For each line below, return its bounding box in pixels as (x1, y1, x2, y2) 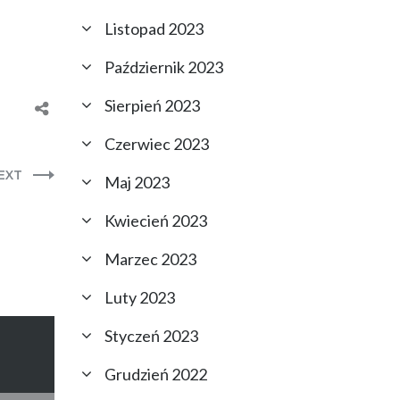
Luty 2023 (104, 287, 175, 307)
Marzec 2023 (104, 249, 196, 269)
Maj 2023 (104, 172, 170, 192)
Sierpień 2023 (104, 96, 200, 115)
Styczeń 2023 (104, 326, 198, 346)
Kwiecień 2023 (104, 211, 207, 230)
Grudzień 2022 (104, 364, 207, 384)
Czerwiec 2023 (104, 134, 209, 154)
